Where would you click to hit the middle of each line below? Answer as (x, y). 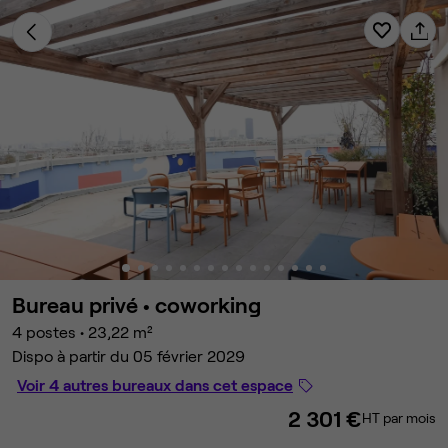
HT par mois (399, 417)
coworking (208, 304)
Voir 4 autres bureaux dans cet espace (155, 384)
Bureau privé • (83, 304)
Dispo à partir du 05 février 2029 (128, 355)
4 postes (44, 331)
